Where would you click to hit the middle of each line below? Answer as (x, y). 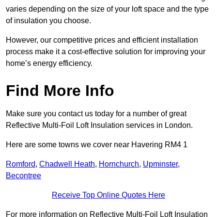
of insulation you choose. (49, 21)
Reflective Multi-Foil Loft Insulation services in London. (99, 125)
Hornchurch (119, 164)
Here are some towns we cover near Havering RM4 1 (97, 145)
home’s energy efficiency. (49, 63)
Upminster (160, 164)
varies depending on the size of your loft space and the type (107, 9)
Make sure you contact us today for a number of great (96, 114)
